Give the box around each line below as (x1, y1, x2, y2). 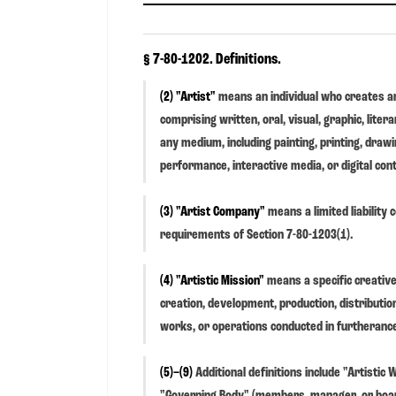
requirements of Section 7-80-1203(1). (160, 227, 353, 242)
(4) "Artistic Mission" (160, 273, 264, 288)
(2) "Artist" (160, 89, 216, 104)
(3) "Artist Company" (160, 204, 265, 219)
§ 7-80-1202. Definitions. (143, 50, 281, 67)
